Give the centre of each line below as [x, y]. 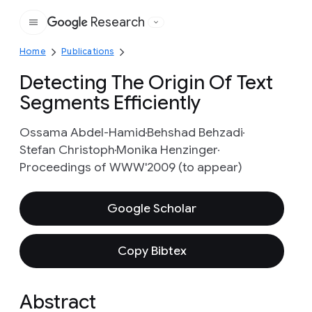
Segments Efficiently [110, 103]
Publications [88, 51]
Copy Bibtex [152, 251]
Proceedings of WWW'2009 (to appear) [131, 167]
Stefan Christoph [67, 150]
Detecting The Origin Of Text [146, 83]
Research [118, 22]
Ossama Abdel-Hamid [83, 132]
